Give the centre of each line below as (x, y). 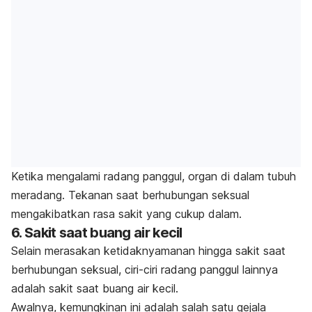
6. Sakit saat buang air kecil (97, 233)
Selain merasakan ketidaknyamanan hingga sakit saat (148, 251)
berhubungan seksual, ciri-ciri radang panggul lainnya (145, 270)
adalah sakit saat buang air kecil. (95, 289)
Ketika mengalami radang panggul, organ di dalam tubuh (154, 177)
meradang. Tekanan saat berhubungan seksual (130, 195)
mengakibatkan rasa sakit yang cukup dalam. (126, 214)
